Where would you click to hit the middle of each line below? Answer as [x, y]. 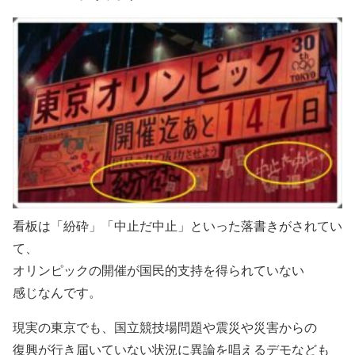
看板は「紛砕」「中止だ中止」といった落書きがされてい [177, 226]
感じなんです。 [57, 292]
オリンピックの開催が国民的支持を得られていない [158, 270]
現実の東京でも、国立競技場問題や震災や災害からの [165, 327]
